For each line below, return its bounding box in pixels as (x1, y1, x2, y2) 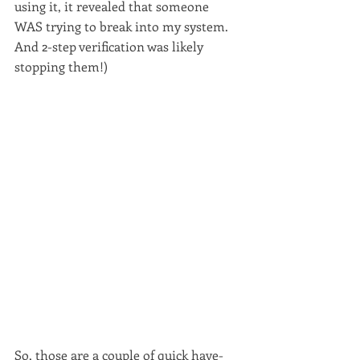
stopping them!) (14, 57, 108, 75)
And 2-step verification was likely (14, 37, 207, 55)
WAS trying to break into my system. (14, 17, 231, 35)
